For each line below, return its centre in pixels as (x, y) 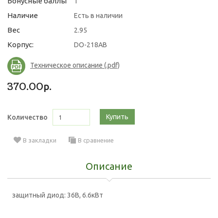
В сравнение (96, 140)
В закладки (40, 140)
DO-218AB (91, 45)
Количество (27, 117)
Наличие (23, 15)
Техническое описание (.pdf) (75, 65)
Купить (117, 117)
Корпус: (20, 45)
